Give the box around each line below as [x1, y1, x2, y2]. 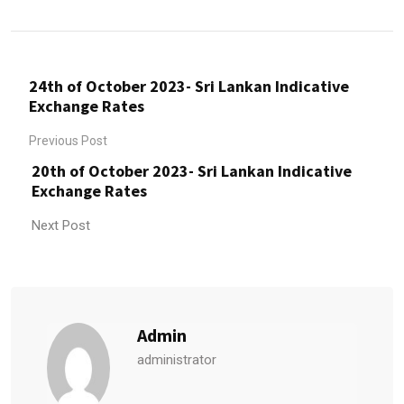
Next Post [32, 216, 90, 234]
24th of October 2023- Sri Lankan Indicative [29, 75, 349, 96]
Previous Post [29, 133, 107, 148]
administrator [137, 351, 216, 368]
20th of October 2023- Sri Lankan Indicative [32, 160, 352, 181]
